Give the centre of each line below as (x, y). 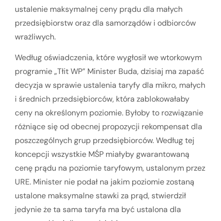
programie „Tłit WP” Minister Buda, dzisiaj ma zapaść (110, 72)
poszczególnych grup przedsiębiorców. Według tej (105, 141)
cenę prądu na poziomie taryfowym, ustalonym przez (110, 168)
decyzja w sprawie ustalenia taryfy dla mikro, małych (110, 85)
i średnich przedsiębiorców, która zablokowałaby (102, 99)
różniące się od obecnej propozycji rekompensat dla (109, 127)
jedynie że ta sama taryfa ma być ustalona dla (98, 210)
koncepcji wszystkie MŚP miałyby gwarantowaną (102, 154)
